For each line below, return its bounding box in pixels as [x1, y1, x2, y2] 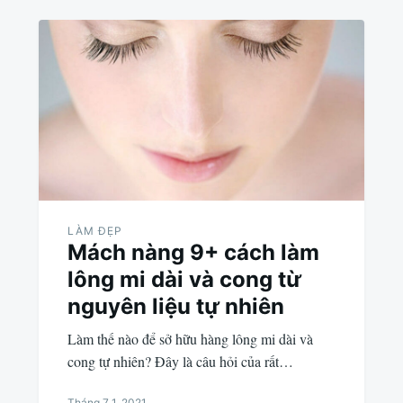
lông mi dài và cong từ [67, 265, 301, 292]
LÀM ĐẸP [67, 223, 122, 237]
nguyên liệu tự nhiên [67, 292, 284, 319]
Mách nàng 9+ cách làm [67, 238, 319, 265]
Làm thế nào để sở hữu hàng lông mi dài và [67, 328, 313, 348]
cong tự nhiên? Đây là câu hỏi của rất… [67, 351, 293, 371]
